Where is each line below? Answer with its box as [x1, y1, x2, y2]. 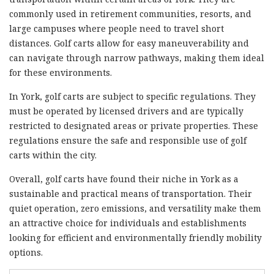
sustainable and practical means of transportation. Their [9, 187, 252, 199]
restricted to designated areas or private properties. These [9, 119, 258, 131]
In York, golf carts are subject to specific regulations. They [9, 90, 256, 102]
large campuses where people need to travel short [9, 22, 224, 34]
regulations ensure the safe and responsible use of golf [9, 134, 246, 146]
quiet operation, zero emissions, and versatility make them [9, 202, 261, 214]
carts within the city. [9, 149, 97, 161]
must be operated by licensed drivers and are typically [9, 105, 243, 117]
